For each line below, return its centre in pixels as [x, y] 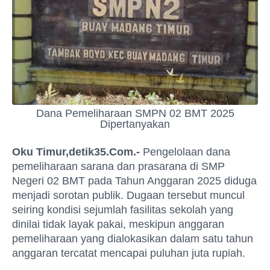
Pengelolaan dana [185, 152]
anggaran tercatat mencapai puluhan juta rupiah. [129, 253]
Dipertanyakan [135, 124]
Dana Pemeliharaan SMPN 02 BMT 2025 [135, 113]
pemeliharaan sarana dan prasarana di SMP [118, 166]
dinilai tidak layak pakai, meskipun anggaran [118, 224]
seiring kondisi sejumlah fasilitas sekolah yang [123, 210]
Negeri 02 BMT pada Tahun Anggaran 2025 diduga [134, 181]
